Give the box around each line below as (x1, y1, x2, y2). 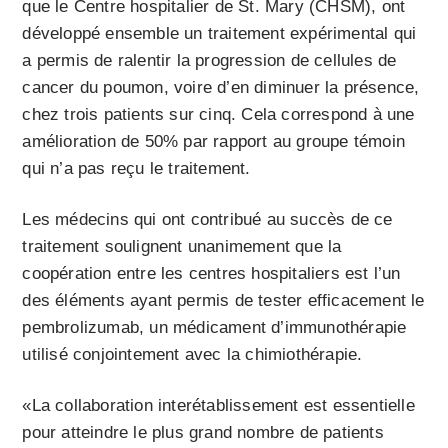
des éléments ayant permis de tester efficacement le (22, 291, 425, 311)
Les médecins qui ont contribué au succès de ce (22, 210, 393, 230)
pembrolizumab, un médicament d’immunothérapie (22, 318, 407, 338)
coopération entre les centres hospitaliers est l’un (22, 264, 401, 284)
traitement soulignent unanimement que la (22, 237, 342, 257)
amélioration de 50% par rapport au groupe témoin (22, 132, 406, 152)
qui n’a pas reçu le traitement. (22, 159, 251, 179)
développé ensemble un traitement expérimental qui (22, 24, 417, 44)
